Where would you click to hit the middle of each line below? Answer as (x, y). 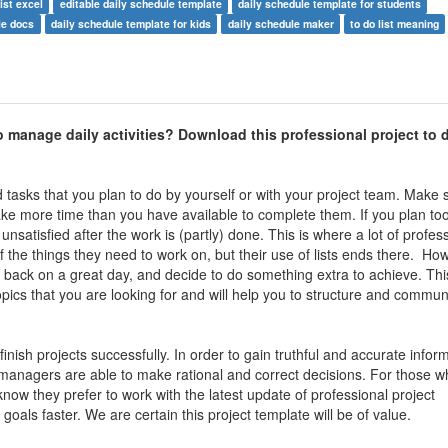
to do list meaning (395, 24)
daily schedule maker (280, 24)
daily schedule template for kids (130, 24)
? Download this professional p (272, 134)
